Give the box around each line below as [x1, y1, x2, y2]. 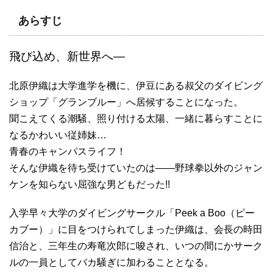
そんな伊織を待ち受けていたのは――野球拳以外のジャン [9, 163, 263, 174]
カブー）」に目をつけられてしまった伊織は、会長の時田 [9, 224, 263, 235]
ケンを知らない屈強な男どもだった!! [9, 179, 170, 190]
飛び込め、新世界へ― [9, 50, 125, 63]
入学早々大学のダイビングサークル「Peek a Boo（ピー [9, 208, 255, 219]
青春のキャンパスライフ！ [9, 146, 126, 157]
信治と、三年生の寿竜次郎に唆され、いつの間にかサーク [9, 241, 263, 252]
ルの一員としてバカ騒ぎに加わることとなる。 [9, 257, 214, 268]
